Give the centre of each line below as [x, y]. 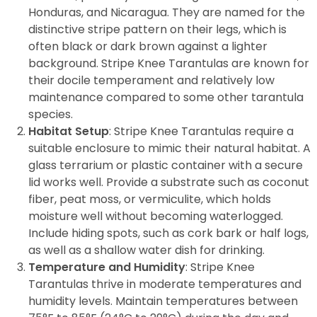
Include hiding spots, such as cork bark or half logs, [168, 233]
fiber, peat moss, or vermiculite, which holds [150, 199]
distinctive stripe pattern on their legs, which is [157, 29]
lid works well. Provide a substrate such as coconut [169, 182]
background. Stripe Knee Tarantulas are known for [169, 63]
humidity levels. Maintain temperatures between [163, 301]
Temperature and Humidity [107, 267]
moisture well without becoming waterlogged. [156, 216]
